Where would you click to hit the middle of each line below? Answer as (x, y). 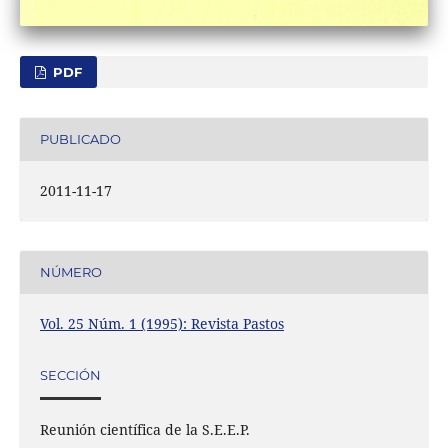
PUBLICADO (80, 139)
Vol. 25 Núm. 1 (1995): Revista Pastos (161, 323)
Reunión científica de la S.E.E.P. (144, 429)
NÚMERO (70, 272)
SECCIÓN (70, 375)
